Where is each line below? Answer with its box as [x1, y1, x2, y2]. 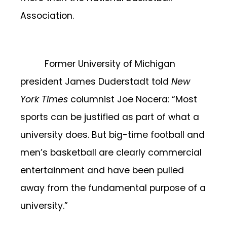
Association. [20, 10, 74, 22]
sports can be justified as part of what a [20, 110, 199, 123]
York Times [20, 93, 68, 105]
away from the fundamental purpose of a [20, 181, 206, 194]
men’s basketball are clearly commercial [20, 146, 202, 159]
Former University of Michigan [45, 57, 175, 70]
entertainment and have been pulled [20, 164, 184, 176]
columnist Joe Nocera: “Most [68, 93, 197, 105]
